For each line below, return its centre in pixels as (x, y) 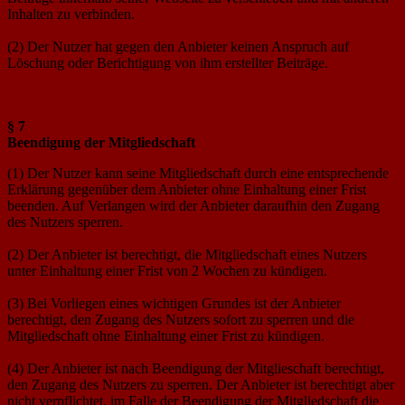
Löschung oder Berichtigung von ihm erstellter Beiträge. (168, 62)
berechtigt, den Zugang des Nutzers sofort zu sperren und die (181, 319)
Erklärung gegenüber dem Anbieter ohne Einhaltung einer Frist (187, 189)
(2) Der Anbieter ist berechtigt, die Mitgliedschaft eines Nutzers (187, 254)
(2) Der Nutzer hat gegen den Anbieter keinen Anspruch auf (178, 46)
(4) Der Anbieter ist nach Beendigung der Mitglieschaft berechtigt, (196, 368)
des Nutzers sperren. (65, 221)
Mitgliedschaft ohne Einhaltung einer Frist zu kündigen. (166, 335)
